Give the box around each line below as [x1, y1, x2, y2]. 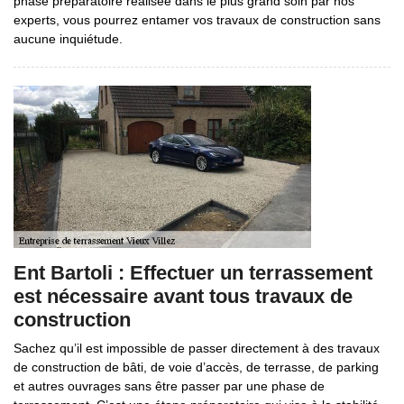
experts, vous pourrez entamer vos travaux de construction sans [14, 13, 381, 27]
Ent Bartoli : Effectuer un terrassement [14, 262, 372, 284]
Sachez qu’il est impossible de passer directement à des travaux [14, 341, 380, 355]
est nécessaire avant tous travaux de [14, 285, 353, 308]
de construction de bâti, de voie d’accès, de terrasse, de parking [14, 360, 379, 374]
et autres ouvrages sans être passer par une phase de [14, 379, 325, 393]
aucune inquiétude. [14, 32, 123, 46]
